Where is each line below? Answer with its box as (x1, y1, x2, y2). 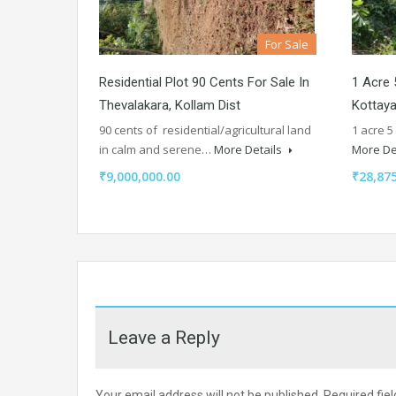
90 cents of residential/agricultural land (99, 121, 311, 138)
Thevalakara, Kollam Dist (99, 96, 240, 113)
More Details (214, 141, 285, 157)
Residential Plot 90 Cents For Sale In (99, 73, 309, 90)
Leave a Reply (108, 326, 220, 348)
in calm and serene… (99, 141, 214, 157)
